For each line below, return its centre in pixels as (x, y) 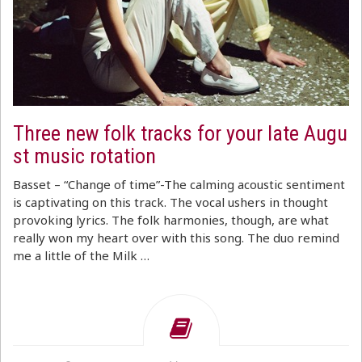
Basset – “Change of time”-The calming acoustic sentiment (179, 184)
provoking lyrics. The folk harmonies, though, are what (171, 220)
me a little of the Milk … (81, 255)
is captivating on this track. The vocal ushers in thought (170, 202)
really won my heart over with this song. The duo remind (176, 238)
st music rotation (84, 156)
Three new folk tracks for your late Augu (180, 133)
